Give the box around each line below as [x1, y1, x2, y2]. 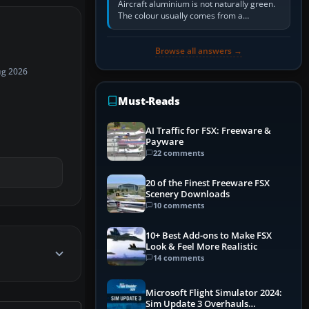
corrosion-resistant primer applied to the [118, 21, 274, 34]
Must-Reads [118, 94, 180, 108]
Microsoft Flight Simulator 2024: [146, 287, 282, 299]
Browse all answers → [155, 45, 242, 57]
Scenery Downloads [146, 188, 230, 200]
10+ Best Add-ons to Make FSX [146, 229, 272, 241]
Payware [146, 135, 183, 148]
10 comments [153, 199, 204, 210]
